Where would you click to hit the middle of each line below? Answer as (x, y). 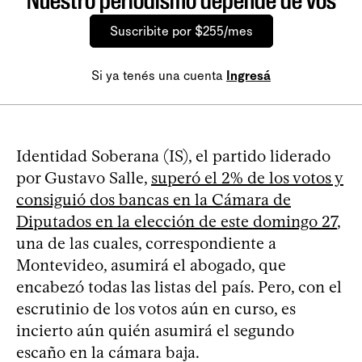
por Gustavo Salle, (84, 177)
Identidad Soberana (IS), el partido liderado (173, 156)
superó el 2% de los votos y (247, 177)
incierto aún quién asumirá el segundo (155, 330)
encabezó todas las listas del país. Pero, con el (179, 286)
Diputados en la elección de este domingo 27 (177, 221)
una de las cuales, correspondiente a (146, 243)
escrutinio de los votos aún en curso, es (156, 308)
